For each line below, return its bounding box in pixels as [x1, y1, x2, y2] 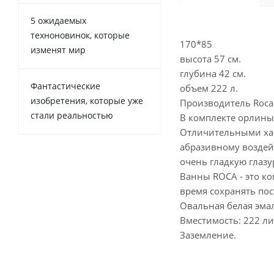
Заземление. [180, 229, 236, 242]
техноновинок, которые [31, 29, 130, 41]
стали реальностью [31, 109, 113, 121]
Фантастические [31, 80, 100, 92]
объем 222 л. [180, 82, 238, 95]
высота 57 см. [180, 53, 241, 65]
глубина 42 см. [180, 67, 246, 80]
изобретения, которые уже [31, 94, 143, 106]
